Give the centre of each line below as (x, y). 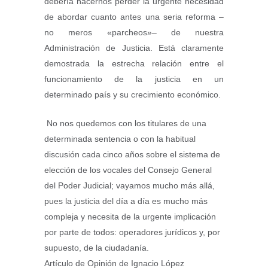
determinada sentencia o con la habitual (120, 139)
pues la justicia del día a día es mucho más (126, 201)
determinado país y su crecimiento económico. (133, 95)
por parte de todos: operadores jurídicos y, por (132, 232)
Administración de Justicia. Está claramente (134, 48)
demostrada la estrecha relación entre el (134, 64)
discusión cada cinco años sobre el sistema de (132, 155)
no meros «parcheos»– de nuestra (134, 33)
